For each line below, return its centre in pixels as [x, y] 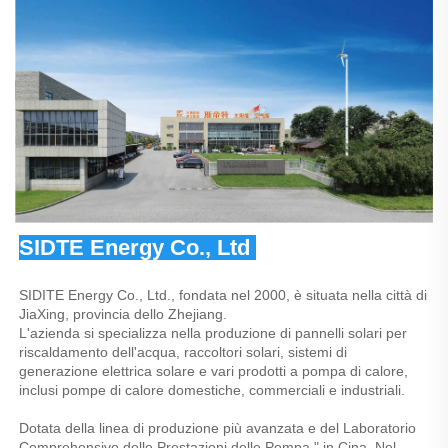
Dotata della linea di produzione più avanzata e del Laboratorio [217, 428]
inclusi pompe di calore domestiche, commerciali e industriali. [214, 390]
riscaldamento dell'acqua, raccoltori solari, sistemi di [183, 352]
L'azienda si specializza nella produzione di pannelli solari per [213, 333]
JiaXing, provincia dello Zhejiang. [125, 314]
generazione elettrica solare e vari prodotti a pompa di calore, [213, 371]
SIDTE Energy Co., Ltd [137, 248]
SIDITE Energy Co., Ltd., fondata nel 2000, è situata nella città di [223, 295]
